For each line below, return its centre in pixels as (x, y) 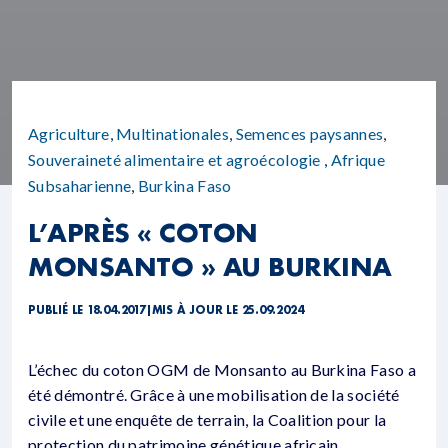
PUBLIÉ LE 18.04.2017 (87, 310)
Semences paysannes (309, 134)
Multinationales (172, 134)
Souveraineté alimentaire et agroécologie (174, 160)
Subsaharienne (80, 186)
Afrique (358, 160)
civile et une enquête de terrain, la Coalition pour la (207, 420)
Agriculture (69, 134)
